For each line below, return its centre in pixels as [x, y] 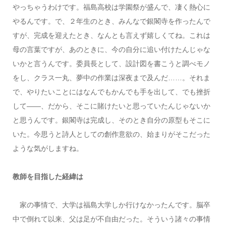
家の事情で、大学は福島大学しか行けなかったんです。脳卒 [111, 205]
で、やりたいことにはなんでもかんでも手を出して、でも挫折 [111, 92]
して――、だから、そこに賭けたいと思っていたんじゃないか [111, 106]
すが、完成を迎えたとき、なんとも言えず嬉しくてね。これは [111, 36]
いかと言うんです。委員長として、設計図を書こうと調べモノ [111, 64]
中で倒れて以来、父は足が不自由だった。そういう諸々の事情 [111, 219]
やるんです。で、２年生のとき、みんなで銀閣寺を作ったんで [111, 21]
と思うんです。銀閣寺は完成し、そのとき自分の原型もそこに [111, 120]
